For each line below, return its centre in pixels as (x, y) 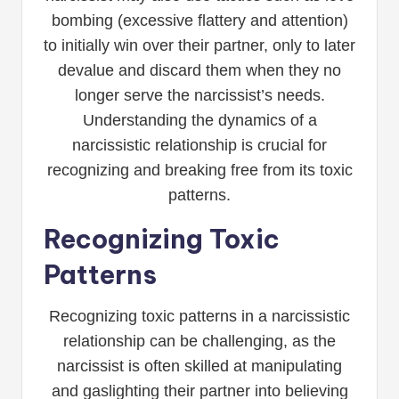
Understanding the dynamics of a (199, 120)
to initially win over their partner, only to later (199, 45)
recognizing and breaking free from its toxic (199, 170)
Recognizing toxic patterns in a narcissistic (199, 316)
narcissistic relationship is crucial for (199, 145)
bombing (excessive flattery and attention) (199, 20)
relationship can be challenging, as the (199, 341)
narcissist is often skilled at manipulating (199, 366)
